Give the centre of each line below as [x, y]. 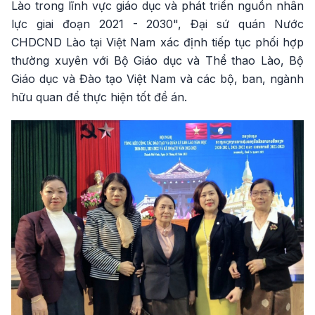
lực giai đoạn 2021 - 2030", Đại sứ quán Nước [157, 24]
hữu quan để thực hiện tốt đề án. [99, 97]
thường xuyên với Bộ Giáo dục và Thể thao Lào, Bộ [157, 61]
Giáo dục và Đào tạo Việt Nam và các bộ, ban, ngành [157, 79]
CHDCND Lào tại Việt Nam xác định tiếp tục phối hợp [157, 43]
